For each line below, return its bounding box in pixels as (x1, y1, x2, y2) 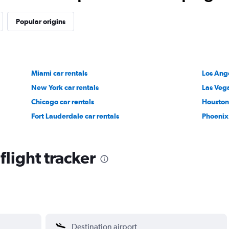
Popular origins (16, 17, 65, 26)
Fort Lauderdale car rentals (31, 112, 119, 120)
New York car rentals (31, 83, 99, 91)
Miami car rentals (31, 69, 87, 77)
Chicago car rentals (31, 98, 94, 106)
